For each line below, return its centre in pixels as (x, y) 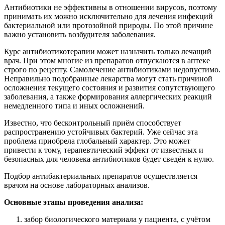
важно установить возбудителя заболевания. (80, 35)
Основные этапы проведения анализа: (74, 202)
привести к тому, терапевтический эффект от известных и (104, 150)
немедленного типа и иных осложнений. (74, 106)
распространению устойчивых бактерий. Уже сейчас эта (101, 132)
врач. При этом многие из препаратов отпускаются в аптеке (107, 61)
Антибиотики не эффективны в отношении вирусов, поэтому (110, 8)
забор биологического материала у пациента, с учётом (117, 219)
